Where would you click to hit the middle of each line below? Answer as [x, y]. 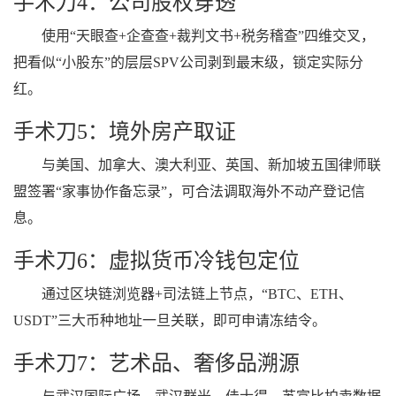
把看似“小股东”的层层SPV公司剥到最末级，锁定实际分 [188, 62]
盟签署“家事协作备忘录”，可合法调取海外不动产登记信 [189, 191]
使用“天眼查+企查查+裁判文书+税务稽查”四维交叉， [208, 36]
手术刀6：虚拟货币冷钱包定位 [156, 261]
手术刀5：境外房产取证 [125, 132]
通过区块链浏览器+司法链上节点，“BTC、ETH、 [197, 294]
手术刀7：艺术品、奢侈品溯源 [156, 363]
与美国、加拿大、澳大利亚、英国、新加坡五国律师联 [211, 165]
